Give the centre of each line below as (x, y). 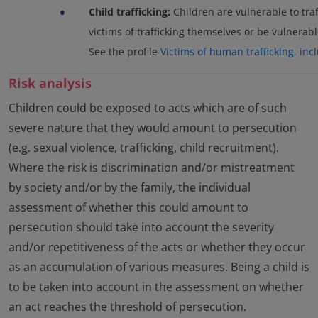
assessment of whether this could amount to (128, 208)
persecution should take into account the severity (141, 227)
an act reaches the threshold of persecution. (127, 307)
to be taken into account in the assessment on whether (156, 287)
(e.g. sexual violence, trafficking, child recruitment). (144, 148)
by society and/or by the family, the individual (130, 188)
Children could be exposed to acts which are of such (148, 108)
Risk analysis (50, 83)
